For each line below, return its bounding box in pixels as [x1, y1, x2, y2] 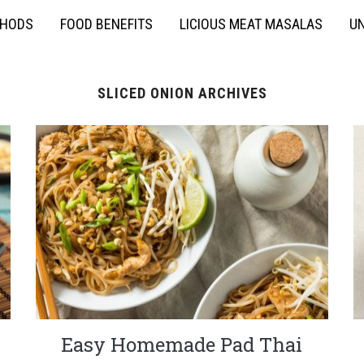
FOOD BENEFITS [60, 15, 153, 32]
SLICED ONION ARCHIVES [97, 84, 267, 102]
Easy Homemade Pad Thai [61, 331, 303, 358]
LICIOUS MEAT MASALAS [180, 15, 323, 32]
